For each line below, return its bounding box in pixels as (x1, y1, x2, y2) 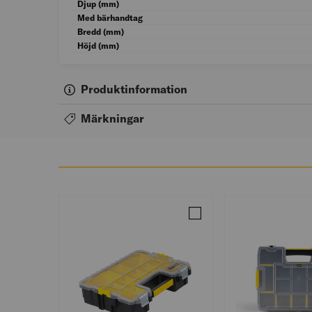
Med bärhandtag (77, 13, 143, 24)
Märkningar (81, 111, 144, 126)
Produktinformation (81, 82, 187, 97)
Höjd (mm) (77, 40, 119, 52)
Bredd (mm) (77, 26, 124, 38)
